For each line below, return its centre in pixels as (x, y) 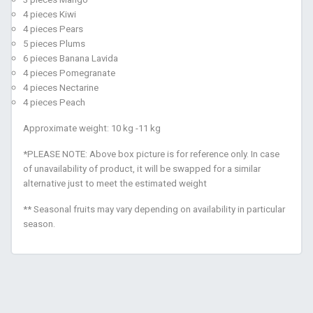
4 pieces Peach (55, 103)
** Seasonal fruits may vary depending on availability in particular (154, 210)
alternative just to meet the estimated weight (115, 184)
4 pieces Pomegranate (69, 73)
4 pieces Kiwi (50, 15)
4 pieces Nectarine (61, 88)
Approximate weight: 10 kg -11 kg (92, 129)
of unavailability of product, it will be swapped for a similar (142, 169)
